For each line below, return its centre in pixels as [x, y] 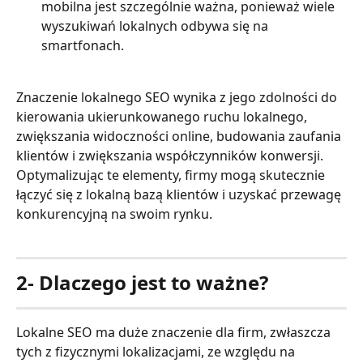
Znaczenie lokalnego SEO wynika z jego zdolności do [178, 98]
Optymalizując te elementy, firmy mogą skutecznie [172, 175]
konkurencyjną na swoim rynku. [114, 214]
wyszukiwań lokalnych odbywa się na [156, 26]
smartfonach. [83, 46]
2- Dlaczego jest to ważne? [142, 282]
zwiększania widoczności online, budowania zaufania [180, 137]
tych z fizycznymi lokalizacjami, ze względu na [157, 351]
